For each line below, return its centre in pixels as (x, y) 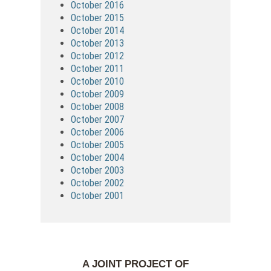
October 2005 (98, 145)
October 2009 (98, 94)
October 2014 (98, 30)
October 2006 (98, 132)
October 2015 (98, 18)
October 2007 (98, 119)
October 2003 (98, 170)
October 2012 (98, 56)
